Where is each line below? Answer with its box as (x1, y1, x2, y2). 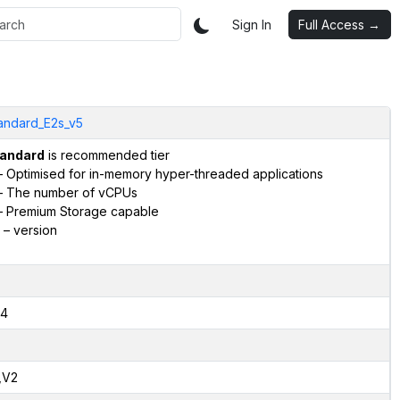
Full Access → (298, 16, 380, 32)
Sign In (232, 16, 271, 32)
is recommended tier (44, 146, 170, 162)
